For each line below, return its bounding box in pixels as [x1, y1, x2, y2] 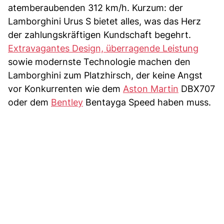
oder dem [8, 97, 51, 108]
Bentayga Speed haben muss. [83, 97, 211, 108]
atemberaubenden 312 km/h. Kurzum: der [8, 2, 183, 13]
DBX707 [178, 83, 215, 94]
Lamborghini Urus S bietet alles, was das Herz [8, 16, 201, 27]
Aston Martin [123, 83, 178, 94]
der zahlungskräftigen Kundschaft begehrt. [8, 29, 191, 40]
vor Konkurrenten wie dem [8, 83, 123, 94]
